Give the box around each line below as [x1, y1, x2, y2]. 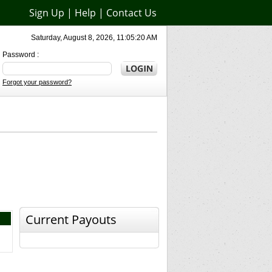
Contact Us [106, 6, 157, 19]
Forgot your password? [2, 78, 72, 86]
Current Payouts [25, 211, 117, 228]
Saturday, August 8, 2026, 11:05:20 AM [31, 33, 157, 42]
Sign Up [29, 6, 64, 19]
